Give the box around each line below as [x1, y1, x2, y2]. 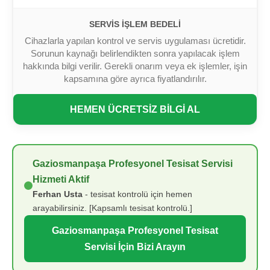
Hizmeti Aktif [33, 174, 89, 185]
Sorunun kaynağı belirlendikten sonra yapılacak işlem [30, 48, 240, 59]
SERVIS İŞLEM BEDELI [89, 19, 181, 30]
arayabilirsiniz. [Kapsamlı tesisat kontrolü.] [33, 203, 192, 213]
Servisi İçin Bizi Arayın [84, 241, 186, 253]
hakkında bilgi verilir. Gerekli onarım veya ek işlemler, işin [23, 61, 247, 72]
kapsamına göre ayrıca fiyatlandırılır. [63, 74, 207, 84]
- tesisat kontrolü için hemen [83, 189, 192, 199]
